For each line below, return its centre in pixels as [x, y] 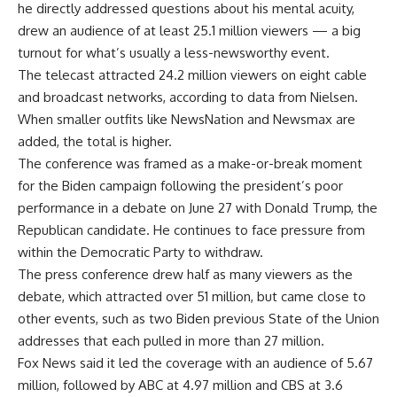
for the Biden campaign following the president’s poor [180, 186]
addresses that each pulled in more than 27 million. [171, 341]
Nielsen [332, 97]
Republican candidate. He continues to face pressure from [191, 230]
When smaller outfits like [94, 120]
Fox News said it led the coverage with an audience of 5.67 [195, 363]
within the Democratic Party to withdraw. [140, 253]
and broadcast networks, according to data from [164, 97]
